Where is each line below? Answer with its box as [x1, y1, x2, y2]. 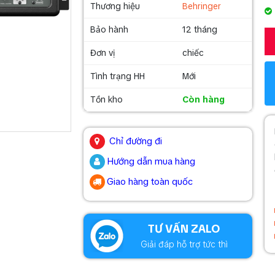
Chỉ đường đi [109, 135, 162, 147]
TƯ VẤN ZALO [148, 222, 221, 236]
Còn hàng [182, 94, 225, 105]
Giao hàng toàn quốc [106, 176, 193, 188]
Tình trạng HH [90, 71, 145, 82]
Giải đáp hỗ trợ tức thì [141, 239, 228, 250]
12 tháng [182, 24, 217, 35]
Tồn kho [90, 94, 123, 105]
